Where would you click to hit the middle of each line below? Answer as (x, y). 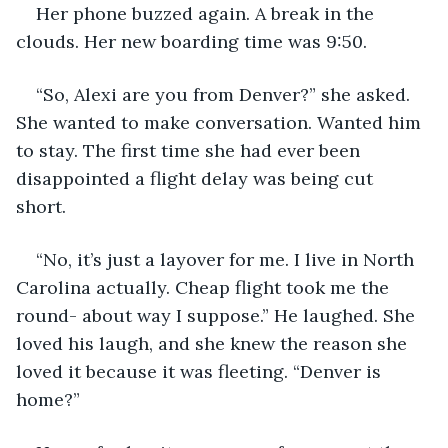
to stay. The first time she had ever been (190, 150)
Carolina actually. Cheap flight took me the (205, 287)
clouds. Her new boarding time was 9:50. (196, 41)
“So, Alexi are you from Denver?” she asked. (225, 94)
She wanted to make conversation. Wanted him (221, 122)
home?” (50, 399)
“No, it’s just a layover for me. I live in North (227, 259)
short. (46, 206)
